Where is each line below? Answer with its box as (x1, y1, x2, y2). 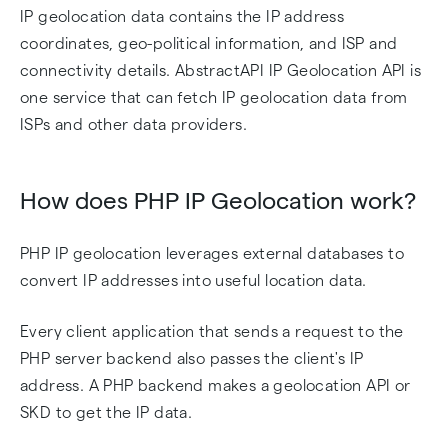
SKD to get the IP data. (20, 404, 193, 421)
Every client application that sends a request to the (20, 323, 404, 340)
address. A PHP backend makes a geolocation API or (20, 377, 411, 394)
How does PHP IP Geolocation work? (20, 187, 416, 214)
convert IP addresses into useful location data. (20, 272, 372, 289)
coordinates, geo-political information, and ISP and (20, 35, 398, 52)
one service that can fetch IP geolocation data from (20, 89, 408, 106)
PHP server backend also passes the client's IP (20, 350, 364, 367)
